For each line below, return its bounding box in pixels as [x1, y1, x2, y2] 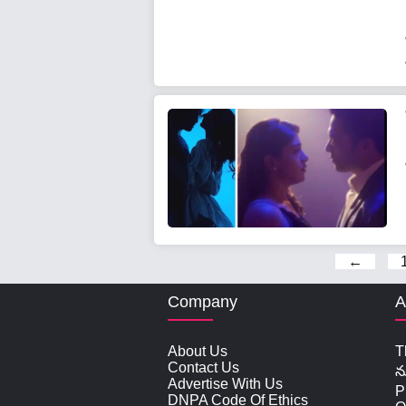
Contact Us [168, 360, 239, 376]
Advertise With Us [168, 376, 283, 392]
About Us [168, 343, 227, 360]
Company [168, 293, 237, 312]
